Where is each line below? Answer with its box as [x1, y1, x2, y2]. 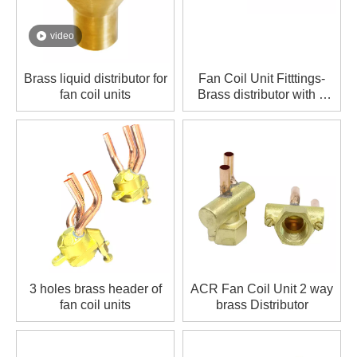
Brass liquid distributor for [23, 72, 167, 85]
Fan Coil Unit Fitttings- [198, 72, 325, 85]
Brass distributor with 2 [198, 88, 326, 101]
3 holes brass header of [29, 282, 162, 296]
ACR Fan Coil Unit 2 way [190, 282, 333, 296]
